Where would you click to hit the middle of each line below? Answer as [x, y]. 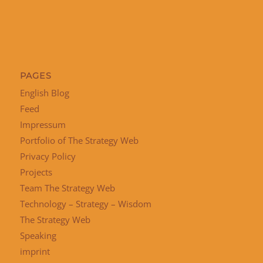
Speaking [38, 236]
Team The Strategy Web [67, 188]
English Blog [44, 93]
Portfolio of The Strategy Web [79, 141]
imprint [35, 252]
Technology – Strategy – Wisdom [85, 204]
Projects [36, 172]
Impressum [43, 125]
